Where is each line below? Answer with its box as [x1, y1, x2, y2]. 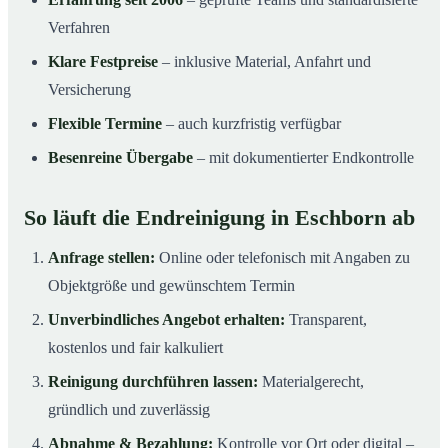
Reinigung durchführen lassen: [48, 372, 258, 390]
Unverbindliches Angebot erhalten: [48, 310, 285, 328]
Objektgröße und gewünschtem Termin [48, 276, 295, 294]
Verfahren [48, 18, 110, 36]
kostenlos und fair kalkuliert [48, 338, 223, 356]
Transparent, [285, 310, 367, 328]
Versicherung [48, 80, 131, 98]
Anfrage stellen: [48, 248, 155, 266]
